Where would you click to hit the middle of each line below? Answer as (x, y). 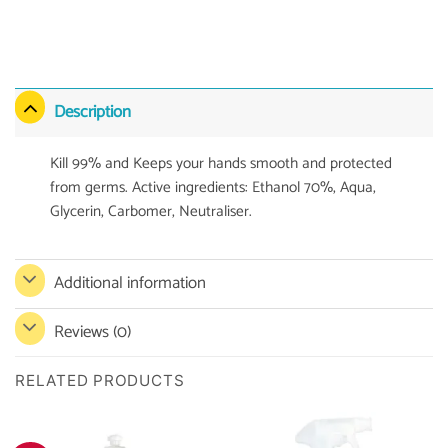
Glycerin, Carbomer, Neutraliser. (151, 211)
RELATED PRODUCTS (100, 380)
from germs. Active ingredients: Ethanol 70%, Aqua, (213, 187)
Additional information (129, 283)
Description (92, 112)
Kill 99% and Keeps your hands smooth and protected (221, 163)
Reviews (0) (92, 331)
